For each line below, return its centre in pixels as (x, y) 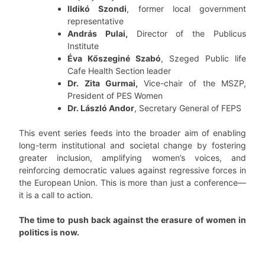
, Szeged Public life (203, 59)
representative (96, 21)
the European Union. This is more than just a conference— (132, 183)
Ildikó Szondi (97, 9)
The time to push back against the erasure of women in (132, 220)
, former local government (186, 9)
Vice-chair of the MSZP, (195, 83)
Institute (83, 46)
